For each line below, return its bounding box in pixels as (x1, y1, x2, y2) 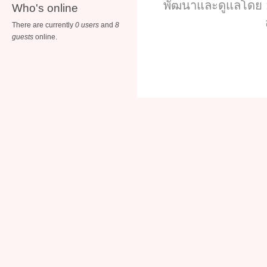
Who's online (12, 1, 78, 14)
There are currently (12, 20, 75, 29)
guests (12, 32, 33, 41)
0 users (75, 20, 99, 29)
